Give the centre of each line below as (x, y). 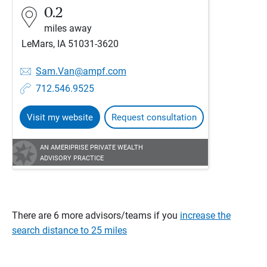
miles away (68, 28)
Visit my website (60, 117)
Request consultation (154, 117)
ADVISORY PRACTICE (72, 158)
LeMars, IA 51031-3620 (70, 44)
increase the (205, 215)
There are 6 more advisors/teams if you (96, 215)
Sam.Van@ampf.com (81, 71)
